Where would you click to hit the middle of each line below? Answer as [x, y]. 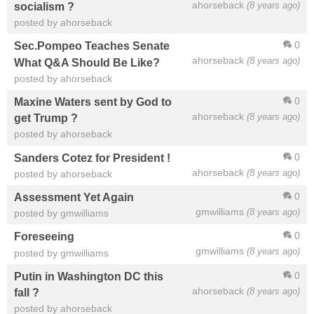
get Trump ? [46, 118]
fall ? [27, 293]
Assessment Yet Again [74, 197]
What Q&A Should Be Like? [87, 62]
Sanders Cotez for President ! [92, 157]
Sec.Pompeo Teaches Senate [92, 46]
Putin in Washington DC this [89, 276]
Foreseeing [44, 237]
